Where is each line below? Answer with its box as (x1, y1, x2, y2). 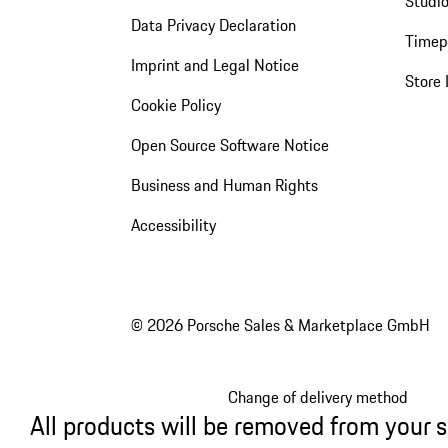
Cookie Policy (130, 92, 221, 117)
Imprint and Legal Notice (130, 52, 299, 77)
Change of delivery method (228, 385, 408, 410)
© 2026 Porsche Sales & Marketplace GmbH (130, 313, 430, 338)
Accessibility (130, 212, 216, 237)
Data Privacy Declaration (130, 12, 296, 37)
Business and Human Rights (130, 172, 318, 197)
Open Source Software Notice (130, 132, 329, 157)
